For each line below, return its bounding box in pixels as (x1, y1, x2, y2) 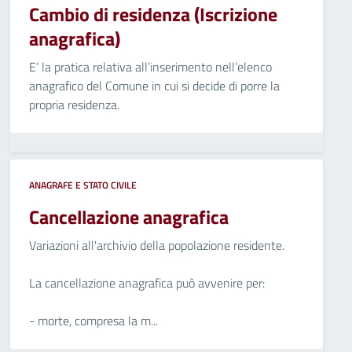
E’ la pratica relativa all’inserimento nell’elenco (29, 57, 272, 76)
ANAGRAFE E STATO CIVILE (29, 178, 137, 192)
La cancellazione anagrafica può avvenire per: (29, 273, 265, 292)
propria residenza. (29, 95, 119, 114)
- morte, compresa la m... (29, 311, 158, 330)
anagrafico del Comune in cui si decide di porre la (29, 76, 280, 95)
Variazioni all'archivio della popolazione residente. (29, 236, 284, 255)
